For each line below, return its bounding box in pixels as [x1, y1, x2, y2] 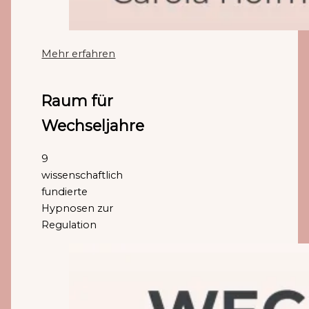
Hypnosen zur [41, 202, 114, 215]
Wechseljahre [41, 117, 145, 135]
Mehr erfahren [41, 47, 116, 60]
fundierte [41, 186, 88, 199]
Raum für [41, 92, 114, 110]
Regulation [41, 219, 97, 232]
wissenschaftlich [41, 169, 123, 182]
